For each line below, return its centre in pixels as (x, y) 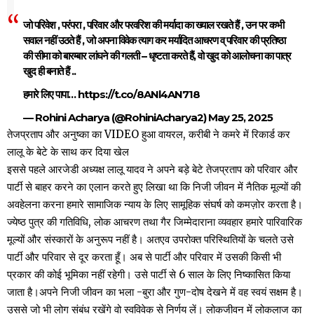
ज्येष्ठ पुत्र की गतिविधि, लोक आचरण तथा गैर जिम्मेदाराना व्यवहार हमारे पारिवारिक (155, 222)
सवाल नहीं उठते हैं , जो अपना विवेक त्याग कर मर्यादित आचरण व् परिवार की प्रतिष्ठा (154, 40)
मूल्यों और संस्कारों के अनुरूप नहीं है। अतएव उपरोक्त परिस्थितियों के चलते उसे (150, 240)
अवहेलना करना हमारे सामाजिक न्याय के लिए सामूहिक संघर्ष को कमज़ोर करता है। (155, 205)
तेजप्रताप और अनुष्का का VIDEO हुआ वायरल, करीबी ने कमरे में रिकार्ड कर (149, 135)
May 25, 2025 (240, 118)
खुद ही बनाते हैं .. (49, 71)
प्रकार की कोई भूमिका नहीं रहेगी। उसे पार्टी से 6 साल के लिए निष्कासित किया (149, 275)
